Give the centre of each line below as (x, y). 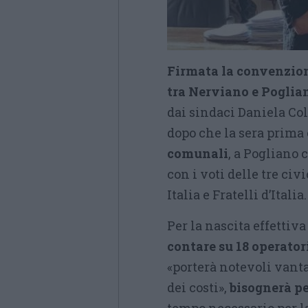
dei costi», (198, 287)
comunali (198, 153)
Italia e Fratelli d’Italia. (237, 195)
